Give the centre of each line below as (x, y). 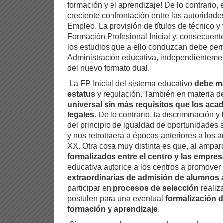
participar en (90, 187)
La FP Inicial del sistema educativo (131, 83)
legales (81, 114)
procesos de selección (156, 187)
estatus (81, 93)
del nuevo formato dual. (109, 67)
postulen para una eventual (116, 198)
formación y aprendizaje (112, 208)
